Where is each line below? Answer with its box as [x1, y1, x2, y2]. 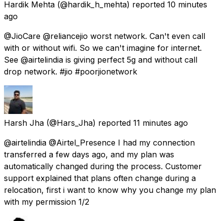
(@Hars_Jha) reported [46, 117, 131, 128]
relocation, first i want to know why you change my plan [4, 184, 216, 195]
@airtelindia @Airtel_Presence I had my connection [4, 137, 195, 147]
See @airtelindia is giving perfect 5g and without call [4, 54, 197, 65]
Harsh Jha [4, 117, 44, 128]
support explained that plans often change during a [4, 173, 196, 183]
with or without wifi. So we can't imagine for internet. [4, 42, 202, 53]
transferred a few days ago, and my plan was [4, 149, 174, 159]
